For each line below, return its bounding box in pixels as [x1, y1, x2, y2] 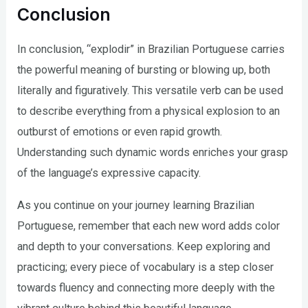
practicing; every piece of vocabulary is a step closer [17, 260, 274, 274]
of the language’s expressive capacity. [17, 166, 201, 180]
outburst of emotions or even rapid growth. [17, 125, 223, 139]
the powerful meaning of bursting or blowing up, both [17, 63, 271, 77]
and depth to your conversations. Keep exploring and [17, 239, 271, 253]
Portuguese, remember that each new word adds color [17, 219, 280, 232]
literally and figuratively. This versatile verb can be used [17, 84, 284, 98]
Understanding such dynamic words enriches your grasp [17, 146, 289, 159]
